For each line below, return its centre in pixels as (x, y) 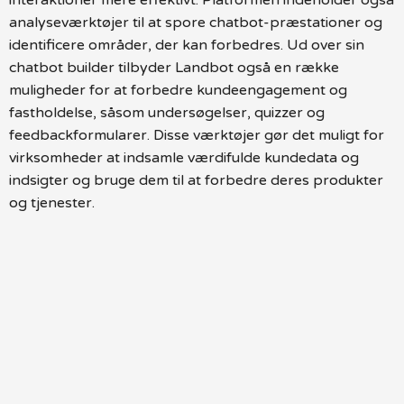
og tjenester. (52, 202)
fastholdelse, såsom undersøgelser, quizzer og (167, 112)
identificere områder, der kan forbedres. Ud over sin (187, 45)
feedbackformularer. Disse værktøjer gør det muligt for (197, 135)
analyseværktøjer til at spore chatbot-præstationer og (196, 22)
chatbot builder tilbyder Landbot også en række (174, 67)
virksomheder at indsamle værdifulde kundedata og (184, 157)
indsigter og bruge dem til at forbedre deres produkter (196, 180)
